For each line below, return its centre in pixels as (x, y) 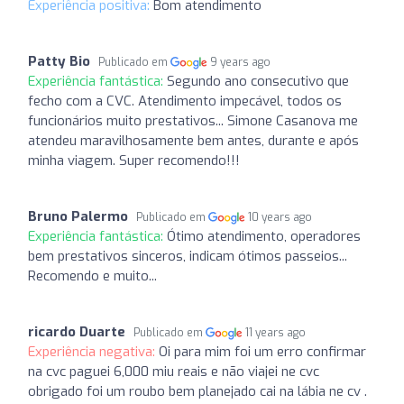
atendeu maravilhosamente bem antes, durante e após (193, 140)
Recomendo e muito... (92, 275)
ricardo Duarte (77, 331)
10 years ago (280, 217)
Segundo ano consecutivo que (258, 81)
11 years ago (276, 332)
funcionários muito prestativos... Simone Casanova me (193, 120)
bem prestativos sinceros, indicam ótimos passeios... (188, 256)
